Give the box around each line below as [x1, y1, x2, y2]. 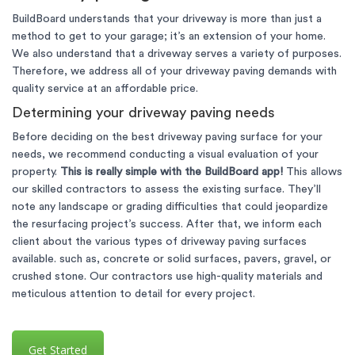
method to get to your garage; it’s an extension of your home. [12, 31, 326, 42]
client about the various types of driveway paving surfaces [12, 236, 307, 247]
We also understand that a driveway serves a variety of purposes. [12, 48, 342, 59]
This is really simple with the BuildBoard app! [60, 166, 283, 177]
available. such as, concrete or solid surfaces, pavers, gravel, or [12, 254, 331, 265]
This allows [283, 166, 342, 177]
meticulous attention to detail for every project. [12, 288, 255, 300]
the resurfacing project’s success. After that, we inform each [12, 219, 322, 230]
